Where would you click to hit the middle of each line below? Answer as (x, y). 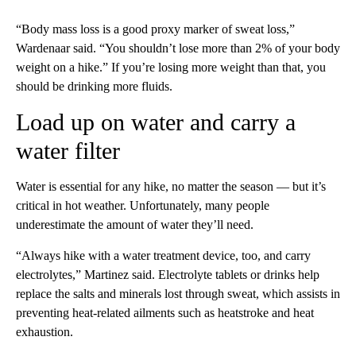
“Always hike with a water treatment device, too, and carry (163, 255)
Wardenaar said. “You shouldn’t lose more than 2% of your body (178, 48)
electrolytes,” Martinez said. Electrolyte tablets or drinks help (168, 274)
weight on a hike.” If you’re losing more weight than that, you (171, 67)
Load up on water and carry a (156, 122)
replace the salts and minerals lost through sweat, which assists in (178, 293)
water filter (68, 150)
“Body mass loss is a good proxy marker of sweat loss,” (155, 29)
